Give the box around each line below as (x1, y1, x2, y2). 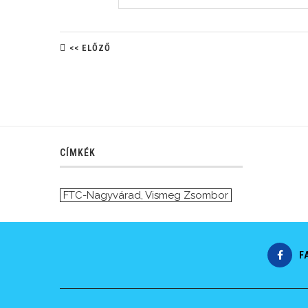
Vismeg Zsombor (145, 189, 228, 202)
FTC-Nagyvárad (63, 189, 141, 202)
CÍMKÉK (60, 147, 96, 159)
